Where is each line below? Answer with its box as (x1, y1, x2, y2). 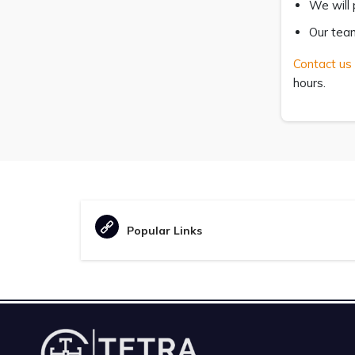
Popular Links (127, 223, 202, 238)
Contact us (292, 56, 352, 71)
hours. (292, 75, 326, 90)
